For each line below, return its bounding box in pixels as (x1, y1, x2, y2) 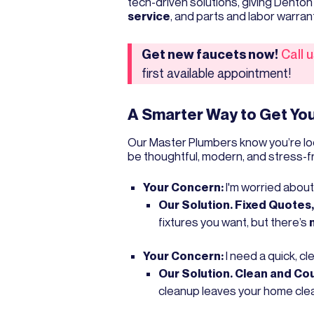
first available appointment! (142, 65, 292, 81)
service (127, 8, 170, 23)
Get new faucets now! (142, 46, 279, 62)
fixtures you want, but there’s (158, 215, 310, 230)
